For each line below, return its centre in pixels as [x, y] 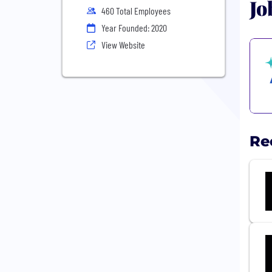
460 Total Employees [136, 11]
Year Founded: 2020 [134, 28]
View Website [123, 45]
